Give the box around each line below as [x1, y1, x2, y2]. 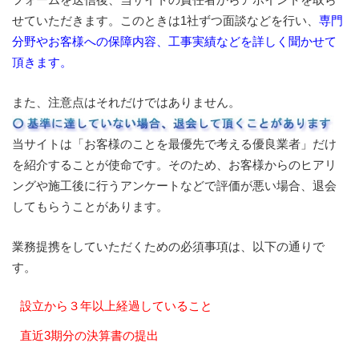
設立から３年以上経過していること [20, 298, 212, 313]
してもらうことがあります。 [12, 199, 168, 213]
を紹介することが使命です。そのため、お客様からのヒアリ [12, 157, 337, 171]
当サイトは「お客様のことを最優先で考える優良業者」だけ [12, 136, 337, 151]
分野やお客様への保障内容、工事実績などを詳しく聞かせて [12, 34, 337, 48]
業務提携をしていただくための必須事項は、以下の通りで [12, 239, 325, 253]
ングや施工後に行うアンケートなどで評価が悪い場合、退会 [12, 178, 337, 192]
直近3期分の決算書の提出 [20, 328, 159, 342]
